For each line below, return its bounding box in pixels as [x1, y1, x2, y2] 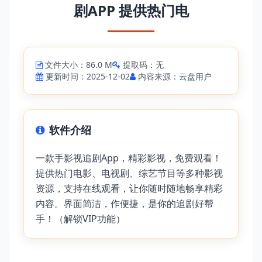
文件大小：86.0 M [45, 59, 112, 70]
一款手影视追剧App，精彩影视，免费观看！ [36, 151, 222, 164]
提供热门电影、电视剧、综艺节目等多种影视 [36, 167, 223, 180]
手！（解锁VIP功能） [36, 212, 125, 225]
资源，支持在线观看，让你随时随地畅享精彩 [36, 182, 223, 195]
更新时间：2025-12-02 [46, 71, 130, 82]
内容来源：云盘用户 [138, 71, 212, 82]
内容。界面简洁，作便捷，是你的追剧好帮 [36, 197, 213, 210]
